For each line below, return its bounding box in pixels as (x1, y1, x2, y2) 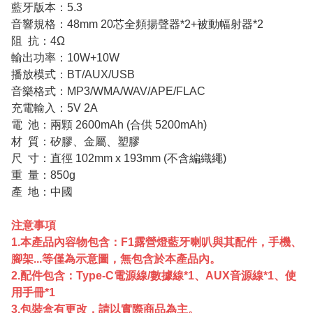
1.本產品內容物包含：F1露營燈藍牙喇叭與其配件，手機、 (11, 235, 302, 248)
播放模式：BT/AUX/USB (11, 68, 135, 80)
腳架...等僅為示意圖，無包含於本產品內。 (11, 252, 221, 265)
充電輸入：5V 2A (11, 101, 98, 114)
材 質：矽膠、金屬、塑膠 (11, 135, 140, 147)
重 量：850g (11, 168, 75, 181)
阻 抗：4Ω (11, 34, 65, 47)
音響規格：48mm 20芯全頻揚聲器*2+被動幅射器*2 (11, 17, 263, 30)
